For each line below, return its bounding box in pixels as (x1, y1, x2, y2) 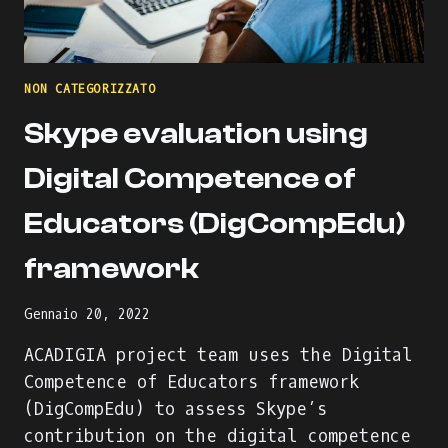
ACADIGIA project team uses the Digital (24, 344, 413, 368)
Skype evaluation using (24, 115, 368, 151)
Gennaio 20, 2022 (24, 306, 150, 324)
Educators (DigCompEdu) (24, 205, 406, 241)
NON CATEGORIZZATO (24, 80, 157, 97)
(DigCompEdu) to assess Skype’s (24, 398, 327, 422)
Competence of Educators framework (24, 371, 359, 395)
